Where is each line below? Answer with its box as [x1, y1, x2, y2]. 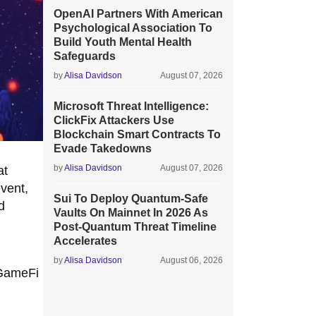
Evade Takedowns [54, 142, 152, 154]
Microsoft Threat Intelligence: [54, 100, 209, 112]
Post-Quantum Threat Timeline [54, 221, 217, 233]
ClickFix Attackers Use [54, 114, 174, 126]
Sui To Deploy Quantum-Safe [54, 193, 208, 205]
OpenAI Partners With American [54, 8, 223, 20]
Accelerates [54, 235, 117, 247]
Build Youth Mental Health [54, 36, 192, 48]
